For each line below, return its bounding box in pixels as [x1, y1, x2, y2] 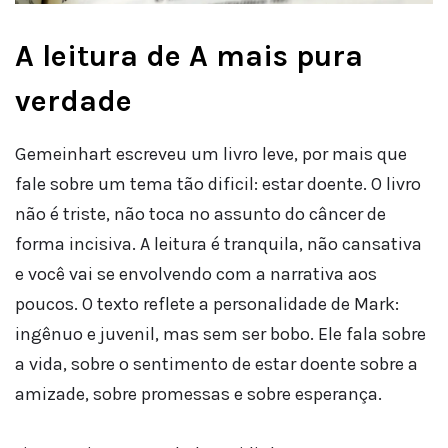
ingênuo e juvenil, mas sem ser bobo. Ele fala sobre [15, 323, 426, 346]
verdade [15, 83, 132, 120]
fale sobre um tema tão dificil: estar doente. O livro [15, 173, 421, 196]
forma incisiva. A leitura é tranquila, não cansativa [15, 233, 422, 256]
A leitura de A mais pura [15, 38, 363, 75]
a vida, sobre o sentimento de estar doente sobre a [15, 353, 418, 376]
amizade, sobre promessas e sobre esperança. [15, 383, 382, 406]
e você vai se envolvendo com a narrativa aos [15, 263, 377, 286]
